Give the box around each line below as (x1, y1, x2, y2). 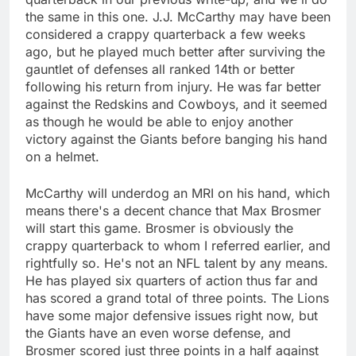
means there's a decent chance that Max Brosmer (25, 202, 321, 219)
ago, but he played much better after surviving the (25, 43, 325, 60)
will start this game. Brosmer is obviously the (25, 219, 293, 236)
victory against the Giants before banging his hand (25, 130, 327, 147)
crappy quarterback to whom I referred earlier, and (25, 237, 331, 253)
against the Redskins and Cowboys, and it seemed (25, 95, 327, 112)
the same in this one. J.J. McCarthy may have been (25, 8, 331, 25)
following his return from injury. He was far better (25, 78, 321, 95)
